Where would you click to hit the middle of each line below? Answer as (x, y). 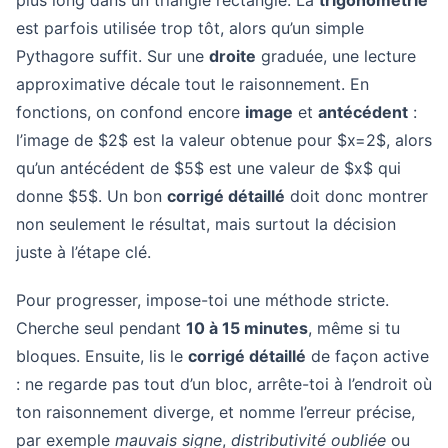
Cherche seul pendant (101, 328)
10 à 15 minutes (247, 328)
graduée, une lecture (336, 56)
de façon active (367, 356)
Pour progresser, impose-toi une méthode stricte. (202, 300)
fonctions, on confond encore (130, 112)
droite (232, 56)
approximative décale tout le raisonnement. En (192, 84)
